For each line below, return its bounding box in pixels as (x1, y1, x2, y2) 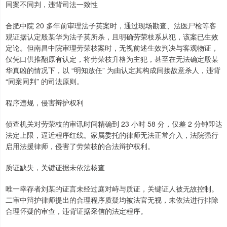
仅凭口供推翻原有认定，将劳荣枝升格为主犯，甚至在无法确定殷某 (6, 54, 218, 64)
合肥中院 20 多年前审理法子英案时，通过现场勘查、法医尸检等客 (6, 20, 216, 30)
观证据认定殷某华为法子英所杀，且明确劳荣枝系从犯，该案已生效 (6, 31, 218, 42)
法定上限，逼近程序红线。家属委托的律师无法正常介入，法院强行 (6, 130, 218, 140)
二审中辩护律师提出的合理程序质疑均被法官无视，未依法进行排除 (6, 195, 218, 205)
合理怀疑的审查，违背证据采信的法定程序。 (6, 206, 147, 216)
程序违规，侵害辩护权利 (6, 97, 84, 107)
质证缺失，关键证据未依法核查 (6, 162, 105, 172)
